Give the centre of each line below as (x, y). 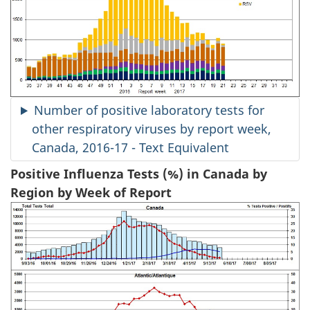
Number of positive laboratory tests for (149, 110)
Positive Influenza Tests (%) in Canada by (139, 173)
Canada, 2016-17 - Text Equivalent (130, 148)
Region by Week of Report (91, 192)
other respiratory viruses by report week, (152, 129)
